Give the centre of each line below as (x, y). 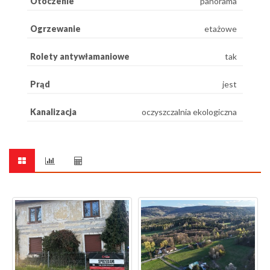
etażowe (221, 29)
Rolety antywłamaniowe (80, 56)
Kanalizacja (53, 112)
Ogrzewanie (55, 29)
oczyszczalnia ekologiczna (189, 112)
